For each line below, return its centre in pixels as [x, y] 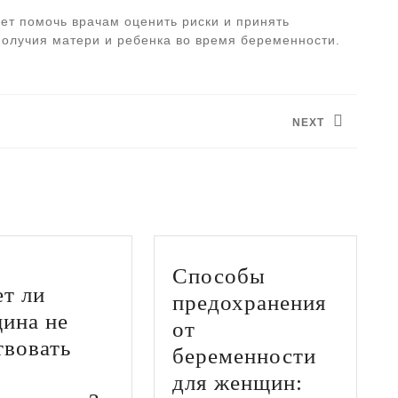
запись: [54, 165]
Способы [219, 276]
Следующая [69, 154]
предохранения [249, 303]
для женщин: [237, 383]
